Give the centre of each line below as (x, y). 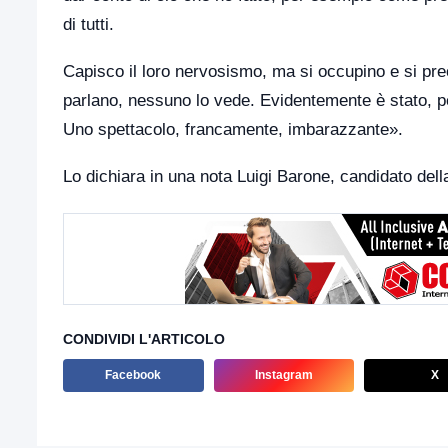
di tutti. (88, 25)
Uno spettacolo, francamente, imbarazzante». (233, 130)
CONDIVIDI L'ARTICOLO (144, 339)
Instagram (283, 375)
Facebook (133, 375)
